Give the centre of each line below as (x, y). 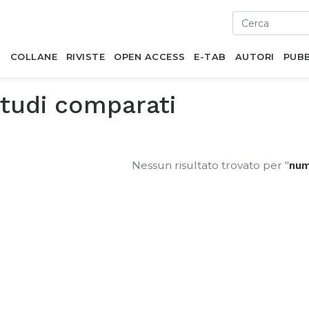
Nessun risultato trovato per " (210, 165)
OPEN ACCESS (150, 57)
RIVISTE (86, 57)
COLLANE (34, 57)
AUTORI (255, 57)
